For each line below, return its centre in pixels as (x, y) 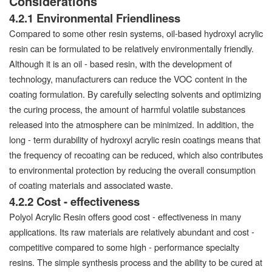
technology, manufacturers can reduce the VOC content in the (128, 78)
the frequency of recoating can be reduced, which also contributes (136, 154)
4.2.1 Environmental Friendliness (95, 18)
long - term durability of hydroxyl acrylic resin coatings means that (135, 139)
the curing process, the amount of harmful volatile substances (127, 109)
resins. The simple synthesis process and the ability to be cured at (136, 262)
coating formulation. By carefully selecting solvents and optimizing (135, 93)
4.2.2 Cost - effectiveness (74, 201)
